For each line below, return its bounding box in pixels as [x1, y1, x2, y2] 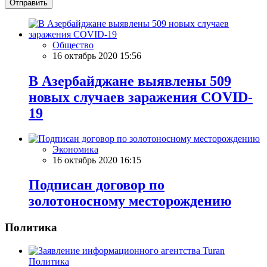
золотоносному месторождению [29, 193, 231, 209]
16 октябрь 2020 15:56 [52, 50, 141, 61]
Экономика [52, 144, 98, 154]
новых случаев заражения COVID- [29, 89, 253, 105]
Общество [52, 39, 94, 50]
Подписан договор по [29, 177, 164, 193]
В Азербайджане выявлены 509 [29, 73, 231, 89]
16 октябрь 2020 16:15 [52, 154, 141, 165]
